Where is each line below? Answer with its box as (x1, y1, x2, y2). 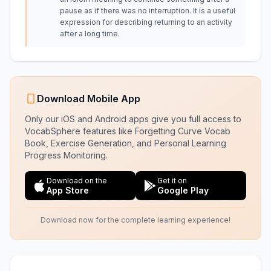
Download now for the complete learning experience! (41, 215, 230, 224)
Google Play (157, 185, 209, 195)
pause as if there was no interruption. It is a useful (60, 6, 235, 15)
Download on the (47, 176, 107, 185)
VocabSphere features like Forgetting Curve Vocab (25, 126, 230, 136)
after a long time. (60, 29, 120, 38)
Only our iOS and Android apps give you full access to (25, 114, 241, 124)
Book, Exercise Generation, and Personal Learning (25, 138, 226, 148)
